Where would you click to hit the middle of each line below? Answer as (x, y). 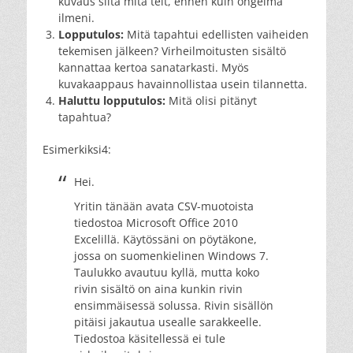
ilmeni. (76, 17)
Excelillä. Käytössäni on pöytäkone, (165, 239)
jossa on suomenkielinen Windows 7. (171, 255)
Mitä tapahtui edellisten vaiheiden (218, 34)
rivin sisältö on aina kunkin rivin (158, 288)
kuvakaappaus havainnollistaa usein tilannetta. (183, 84)
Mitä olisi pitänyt (213, 100)
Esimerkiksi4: (77, 149)
